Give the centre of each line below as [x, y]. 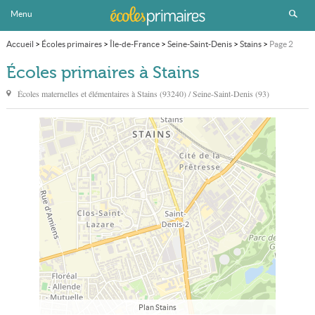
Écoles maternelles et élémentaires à [77, 94]
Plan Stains [157, 308]
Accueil [20, 44]
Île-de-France [134, 44]
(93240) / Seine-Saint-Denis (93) [214, 94]
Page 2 [281, 44]
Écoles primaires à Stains [103, 73]
